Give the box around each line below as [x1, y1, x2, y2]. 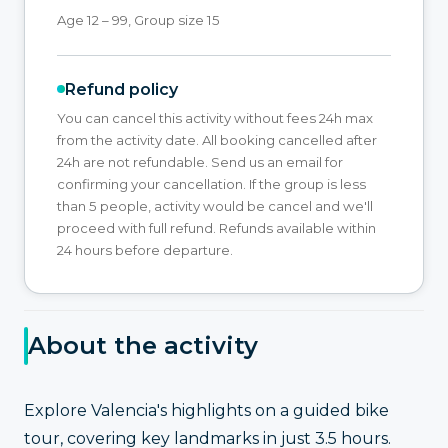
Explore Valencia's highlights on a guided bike [24, 401, 389, 421]
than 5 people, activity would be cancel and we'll [57, 197, 373, 214]
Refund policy [65, 79, 178, 99]
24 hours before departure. [57, 241, 233, 258]
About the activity [28, 331, 258, 361]
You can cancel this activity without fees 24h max [57, 109, 373, 126]
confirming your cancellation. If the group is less [57, 175, 366, 192]
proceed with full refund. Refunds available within [57, 219, 376, 236]
